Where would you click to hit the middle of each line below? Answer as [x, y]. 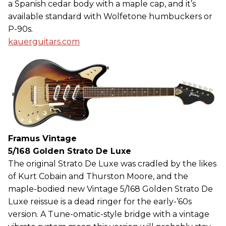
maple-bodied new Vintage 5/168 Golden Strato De [110, 189]
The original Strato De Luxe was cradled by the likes [112, 163]
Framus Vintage [42, 138]
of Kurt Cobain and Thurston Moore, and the [98, 176]
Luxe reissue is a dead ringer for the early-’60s [100, 201]
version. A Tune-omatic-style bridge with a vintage [109, 214]
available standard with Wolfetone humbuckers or [110, 16]
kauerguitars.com [44, 41]
